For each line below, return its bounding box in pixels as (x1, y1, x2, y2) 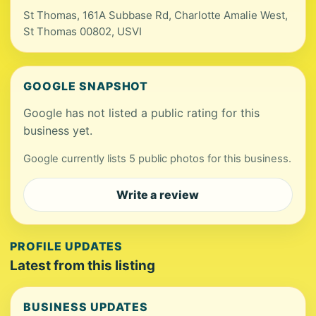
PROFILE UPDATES (10, 239, 123, 253)
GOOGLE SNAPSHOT (23, 79, 149, 93)
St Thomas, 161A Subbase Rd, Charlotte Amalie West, (23, 8, 288, 22)
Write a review (116, 188, 200, 202)
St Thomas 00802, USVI (23, 25, 142, 38)
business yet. (23, 123, 92, 138)
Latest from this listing (10, 257, 155, 274)
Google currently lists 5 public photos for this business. (23, 152, 291, 165)
